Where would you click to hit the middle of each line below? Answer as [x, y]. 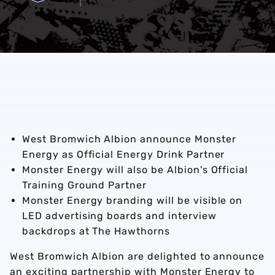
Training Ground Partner [85, 185]
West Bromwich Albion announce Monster [129, 139]
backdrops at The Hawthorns [96, 231]
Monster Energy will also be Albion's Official [135, 170]
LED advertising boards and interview [119, 216]
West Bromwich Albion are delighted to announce [137, 256]
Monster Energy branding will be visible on [133, 200]
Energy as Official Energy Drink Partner [124, 154]
